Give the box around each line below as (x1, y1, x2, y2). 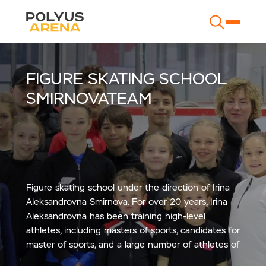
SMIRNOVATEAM (26, 88, 152, 109)
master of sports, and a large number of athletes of (26, 239, 239, 250)
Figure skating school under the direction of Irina (26, 182, 230, 193)
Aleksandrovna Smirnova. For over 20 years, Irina (26, 196, 227, 207)
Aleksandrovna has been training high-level (26, 210, 205, 221)
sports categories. (26, 253, 100, 264)
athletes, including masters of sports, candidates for (26, 224, 240, 236)
